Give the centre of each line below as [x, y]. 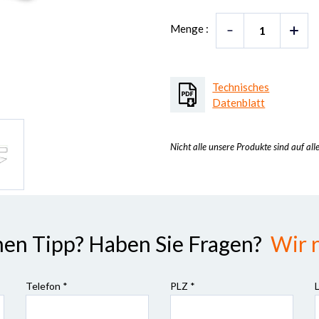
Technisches [241, 87]
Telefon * [46, 286]
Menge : [189, 28]
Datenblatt [239, 103]
